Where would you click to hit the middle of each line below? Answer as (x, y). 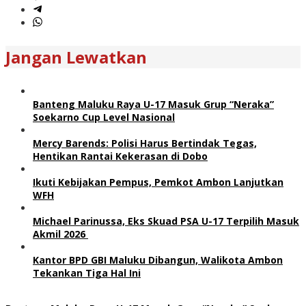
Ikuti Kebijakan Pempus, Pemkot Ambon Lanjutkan (158, 182)
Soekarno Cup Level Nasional (104, 117)
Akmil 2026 (60, 234)
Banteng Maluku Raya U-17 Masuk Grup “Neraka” (153, 104)
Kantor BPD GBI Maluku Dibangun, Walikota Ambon (158, 260)
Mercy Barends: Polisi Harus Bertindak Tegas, (145, 143)
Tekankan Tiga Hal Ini (87, 273)
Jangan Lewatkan (76, 57)
